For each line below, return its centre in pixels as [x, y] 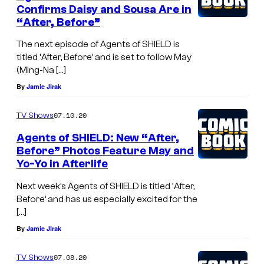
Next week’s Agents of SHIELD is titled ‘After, [105, 186]
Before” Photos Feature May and [105, 151]
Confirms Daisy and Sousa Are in [104, 9]
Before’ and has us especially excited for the [107, 199]
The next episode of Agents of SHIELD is [98, 44]
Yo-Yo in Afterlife [62, 164]
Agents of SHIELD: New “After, [98, 138]
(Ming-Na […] [41, 70]
